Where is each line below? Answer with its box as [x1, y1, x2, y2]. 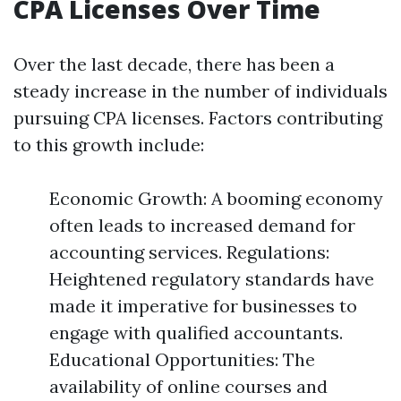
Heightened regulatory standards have [49, 268, 374, 290]
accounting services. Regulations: [49, 241, 329, 263]
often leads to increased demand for [49, 214, 355, 236]
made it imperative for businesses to [49, 294, 357, 317]
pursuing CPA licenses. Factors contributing [13, 107, 382, 129]
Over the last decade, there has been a [13, 53, 335, 75]
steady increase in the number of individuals [13, 80, 388, 102]
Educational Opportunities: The [49, 348, 315, 371]
